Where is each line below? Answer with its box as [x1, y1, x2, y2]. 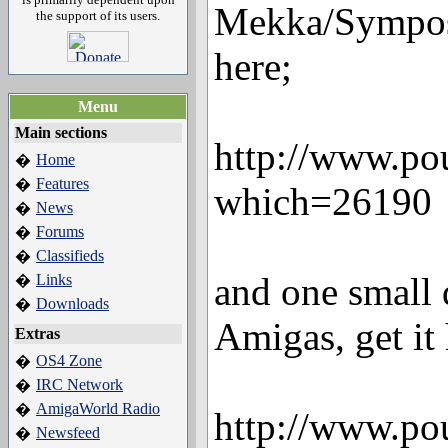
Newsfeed [36, 424, 100, 441]
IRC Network [36, 376, 123, 393]
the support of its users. [36, 8, 160, 23]
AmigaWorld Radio [36, 400, 160, 417]
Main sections [15, 124, 107, 141]
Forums [36, 223, 84, 240]
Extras [15, 325, 60, 342]
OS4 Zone [36, 352, 102, 369]
